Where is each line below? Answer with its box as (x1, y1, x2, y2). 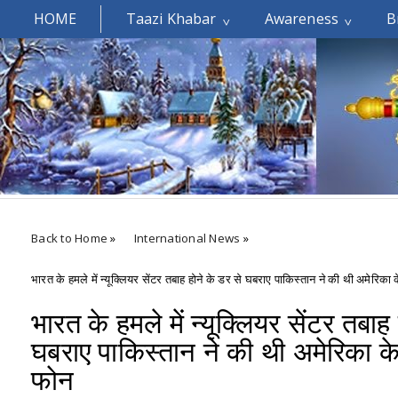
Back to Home (31, 230, 108, 246)
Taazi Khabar (125, 9, 217, 28)
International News (133, 230, 241, 246)
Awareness (264, 9, 339, 28)
